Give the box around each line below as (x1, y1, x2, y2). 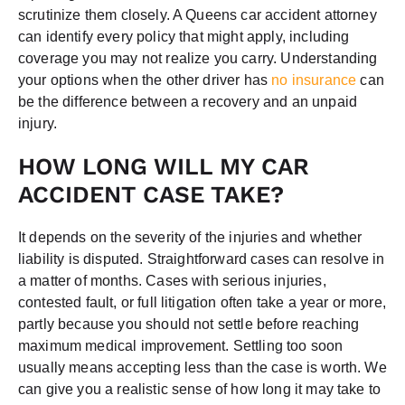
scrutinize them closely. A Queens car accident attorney (18, 6, 377, 23)
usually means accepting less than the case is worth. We (18, 359, 387, 375)
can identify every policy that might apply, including (18, 28, 350, 44)
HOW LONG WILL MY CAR (18, 152, 309, 180)
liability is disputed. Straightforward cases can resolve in (18, 250, 385, 267)
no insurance (268, 71, 357, 88)
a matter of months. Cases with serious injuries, (18, 272, 326, 288)
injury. (18, 115, 58, 131)
